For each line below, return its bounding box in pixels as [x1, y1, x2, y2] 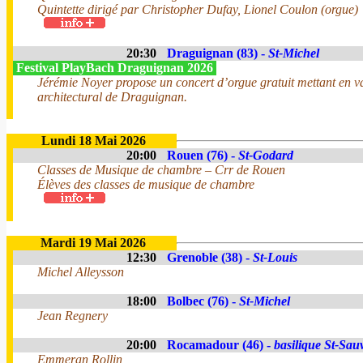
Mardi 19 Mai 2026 [41, 236, 146, 250]
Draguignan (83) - [167, 46, 268, 60]
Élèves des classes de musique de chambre [37, 177, 254, 191]
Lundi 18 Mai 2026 [41, 134, 146, 147]
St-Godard [238, 148, 293, 162]
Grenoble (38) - [167, 250, 253, 264]
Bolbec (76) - [167, 294, 239, 308]
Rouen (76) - [167, 148, 238, 162]
